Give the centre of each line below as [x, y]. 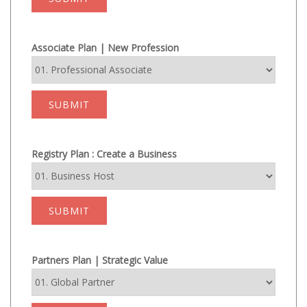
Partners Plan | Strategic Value [100, 260]
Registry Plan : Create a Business [104, 153]
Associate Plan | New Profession [105, 47]
